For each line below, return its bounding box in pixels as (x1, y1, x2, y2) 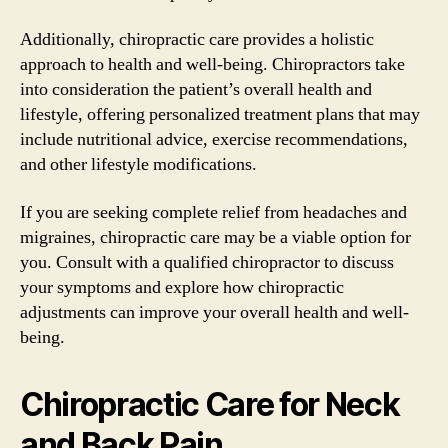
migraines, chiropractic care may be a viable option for (20, 225, 411, 249)
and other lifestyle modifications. (20, 153, 257, 176)
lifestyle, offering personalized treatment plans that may (20, 103, 420, 126)
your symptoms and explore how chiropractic (20, 275, 344, 299)
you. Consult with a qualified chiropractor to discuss (20, 250, 394, 274)
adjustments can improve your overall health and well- (20, 300, 409, 324)
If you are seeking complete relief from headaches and (20, 200, 407, 224)
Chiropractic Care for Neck (20, 384, 400, 424)
